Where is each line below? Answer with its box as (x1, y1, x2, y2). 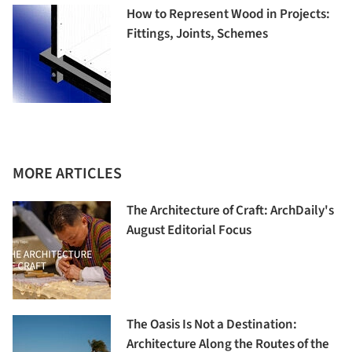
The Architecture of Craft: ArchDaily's (126, 200, 334, 220)
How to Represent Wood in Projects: (126, 4, 330, 24)
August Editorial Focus (126, 220, 251, 240)
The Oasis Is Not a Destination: (126, 314, 297, 334)
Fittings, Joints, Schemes (126, 24, 268, 43)
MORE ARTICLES (13, 162, 122, 185)
